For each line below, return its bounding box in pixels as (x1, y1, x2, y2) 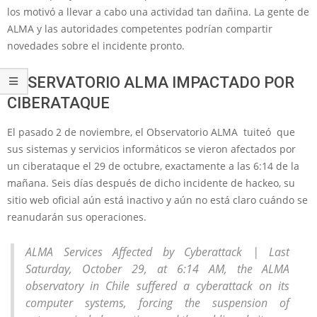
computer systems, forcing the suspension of (25, 295, 290, 311)
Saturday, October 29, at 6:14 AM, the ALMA (25, 261, 290, 277)
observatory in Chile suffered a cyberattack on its (25, 278, 290, 294)
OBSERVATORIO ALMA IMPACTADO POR (7, 74, 294, 91)
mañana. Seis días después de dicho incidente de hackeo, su (7, 176, 295, 190)
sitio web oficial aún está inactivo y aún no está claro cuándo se (7, 193, 308, 207)
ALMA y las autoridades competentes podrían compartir (7, 22, 272, 35)
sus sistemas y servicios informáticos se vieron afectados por (7, 142, 296, 156)
